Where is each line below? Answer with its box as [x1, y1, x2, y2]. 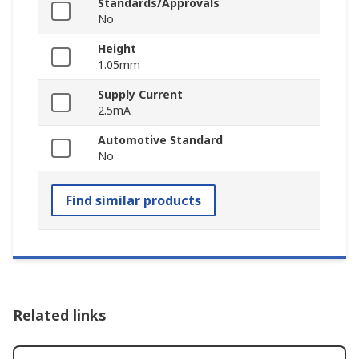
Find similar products [66, 192, 201, 210]
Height [98, 41, 136, 57]
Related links [13, 305, 107, 325]
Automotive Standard [98, 132, 223, 148]
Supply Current [98, 87, 183, 103]
